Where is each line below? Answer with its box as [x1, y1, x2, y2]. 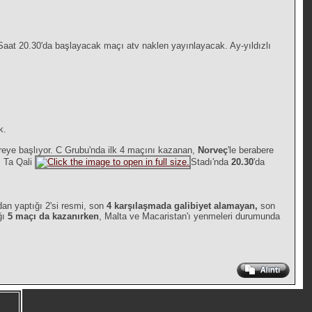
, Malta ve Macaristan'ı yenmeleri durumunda [99, 211, 281, 222]
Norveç [198, 145, 228, 156]
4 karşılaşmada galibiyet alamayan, [107, 201, 261, 212]
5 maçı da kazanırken [8, 211, 100, 222]
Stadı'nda [191, 157, 232, 168]
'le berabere [228, 145, 274, 156]
